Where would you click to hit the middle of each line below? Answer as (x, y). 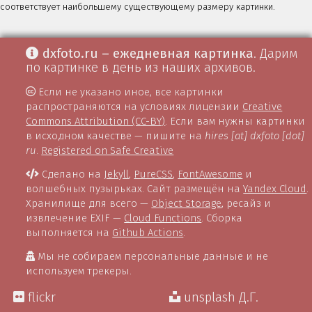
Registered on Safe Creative (108, 150)
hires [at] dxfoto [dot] (255, 135)
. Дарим (276, 54)
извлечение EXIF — (75, 218)
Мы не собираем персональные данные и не (152, 256)
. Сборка (222, 218)
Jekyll (117, 174)
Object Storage (187, 203)
